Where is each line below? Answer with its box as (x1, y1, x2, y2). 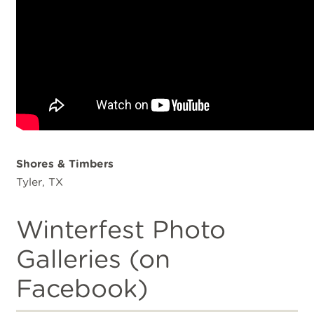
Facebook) (16, 273, 149, 303)
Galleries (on (16, 243, 171, 274)
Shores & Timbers (16, 156, 114, 170)
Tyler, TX (16, 175, 64, 189)
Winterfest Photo (16, 214, 226, 245)
